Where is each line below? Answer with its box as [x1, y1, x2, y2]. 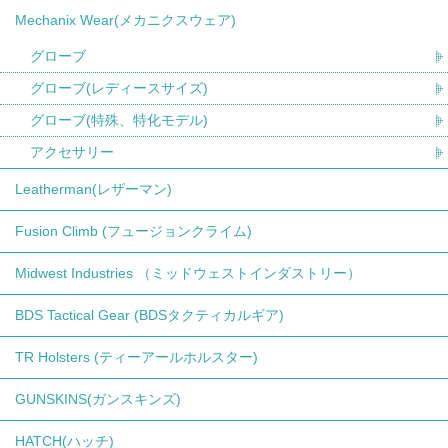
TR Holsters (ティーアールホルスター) [15, 349, 258, 366]
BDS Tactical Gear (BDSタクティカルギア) [15, 307, 284, 324]
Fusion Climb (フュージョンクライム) [15, 223, 252, 240]
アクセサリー [30, 144, 114, 161]
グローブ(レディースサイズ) [30, 80, 208, 97]
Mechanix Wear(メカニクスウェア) [15, 12, 236, 29]
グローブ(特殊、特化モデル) [30, 112, 208, 129]
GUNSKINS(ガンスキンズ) [15, 391, 181, 408]
